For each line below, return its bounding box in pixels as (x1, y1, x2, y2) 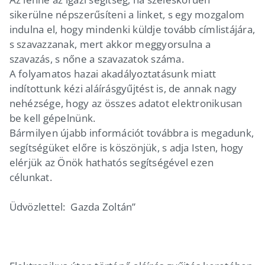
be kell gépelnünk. (9, 111, 96, 125)
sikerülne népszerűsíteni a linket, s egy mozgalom (9, 7, 245, 21)
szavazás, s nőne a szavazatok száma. (9, 51, 184, 66)
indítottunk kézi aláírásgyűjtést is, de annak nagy (9, 81, 237, 95)
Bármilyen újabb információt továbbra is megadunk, (9, 125, 254, 140)
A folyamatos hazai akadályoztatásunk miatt (9, 66, 216, 80)
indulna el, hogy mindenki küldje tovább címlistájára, (9, 22, 256, 36)
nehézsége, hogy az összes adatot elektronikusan (9, 96, 243, 110)
